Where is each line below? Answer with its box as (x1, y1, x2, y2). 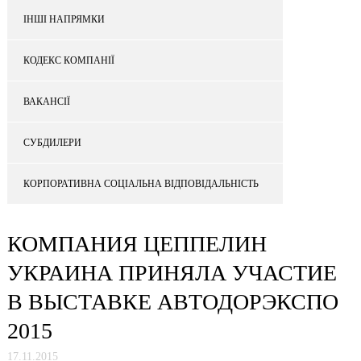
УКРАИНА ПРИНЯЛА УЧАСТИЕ (7, 260, 337, 285)
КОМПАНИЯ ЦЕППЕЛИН (7, 231, 267, 256)
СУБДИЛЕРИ (23, 136, 81, 148)
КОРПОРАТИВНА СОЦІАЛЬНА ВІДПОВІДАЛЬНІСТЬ (23, 177, 259, 189)
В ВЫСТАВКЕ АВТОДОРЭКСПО (7, 289, 338, 314)
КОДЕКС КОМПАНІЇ (23, 54, 114, 66)
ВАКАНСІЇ (23, 95, 70, 107)
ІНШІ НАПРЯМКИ (23, 13, 105, 25)
